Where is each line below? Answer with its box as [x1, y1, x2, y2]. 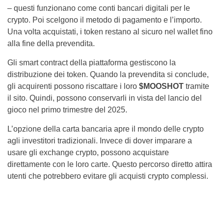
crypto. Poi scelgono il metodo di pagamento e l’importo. [7, 16, 202, 24]
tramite [184, 82, 209, 90]
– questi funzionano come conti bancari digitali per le [7, 4, 190, 12]
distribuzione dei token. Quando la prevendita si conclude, [7, 70, 209, 79]
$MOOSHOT [139, 82, 184, 90]
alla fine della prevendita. [7, 39, 95, 48]
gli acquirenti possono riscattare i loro [7, 82, 139, 90]
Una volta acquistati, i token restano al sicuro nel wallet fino [7, 27, 213, 36]
